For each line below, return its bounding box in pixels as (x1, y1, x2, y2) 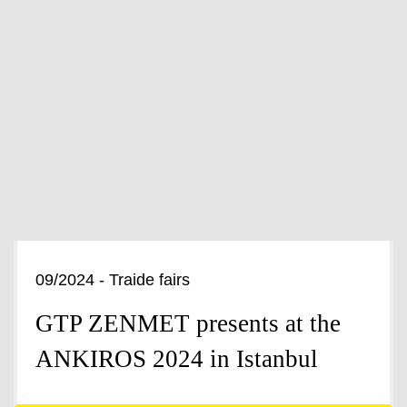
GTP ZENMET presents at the (35, 310, 341, 338)
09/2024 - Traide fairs (35, 271, 190, 290)
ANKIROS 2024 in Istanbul (35, 345, 318, 373)
